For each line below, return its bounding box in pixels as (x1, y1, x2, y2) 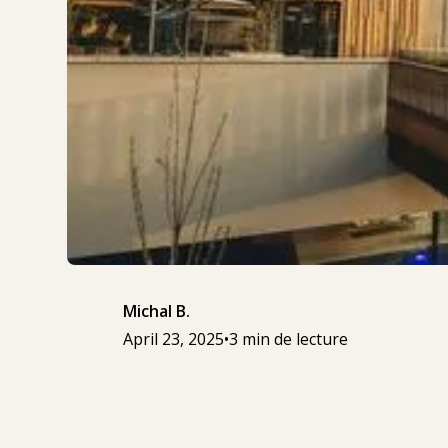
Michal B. (123, 300, 191, 323)
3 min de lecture (229, 328, 349, 351)
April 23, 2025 (123, 328, 225, 351)
